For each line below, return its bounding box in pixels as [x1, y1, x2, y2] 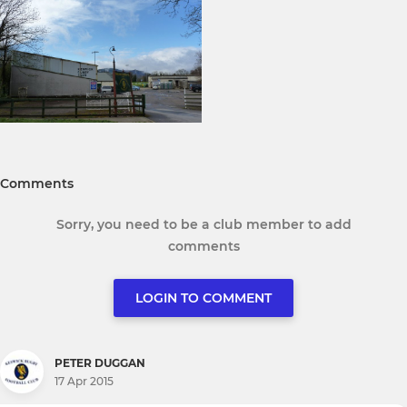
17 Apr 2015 [55, 374, 114, 389]
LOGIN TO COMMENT [135, 290, 272, 307]
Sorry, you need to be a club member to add [55, 216, 352, 233]
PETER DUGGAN [55, 355, 145, 370]
